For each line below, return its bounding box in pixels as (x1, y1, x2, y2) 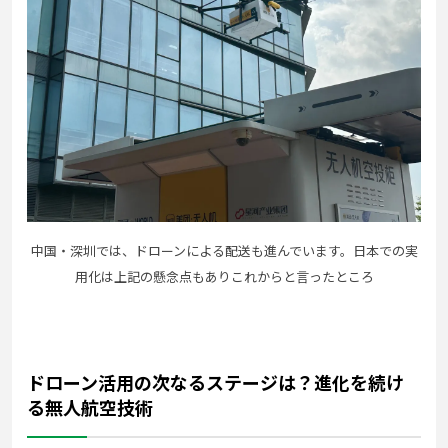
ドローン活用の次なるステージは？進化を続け (27, 368, 404, 395)
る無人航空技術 (27, 393, 153, 420)
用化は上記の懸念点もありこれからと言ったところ (74, 266, 374, 286)
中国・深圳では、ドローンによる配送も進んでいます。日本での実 (30, 240, 418, 260)
